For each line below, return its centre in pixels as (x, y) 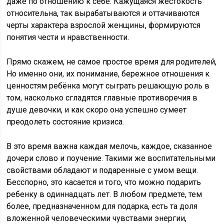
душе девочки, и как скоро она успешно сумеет (97, 110)
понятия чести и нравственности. (68, 37)
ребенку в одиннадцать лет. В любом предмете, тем (104, 194)
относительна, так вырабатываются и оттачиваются (103, 13)
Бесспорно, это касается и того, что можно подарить (104, 182)
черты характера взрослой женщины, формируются (104, 25)
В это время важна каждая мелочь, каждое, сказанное (109, 146)
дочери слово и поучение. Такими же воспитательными (111, 158)
